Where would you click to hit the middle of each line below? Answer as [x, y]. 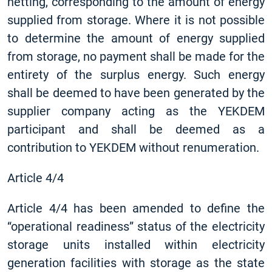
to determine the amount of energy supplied [136, 38]
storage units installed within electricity [136, 245]
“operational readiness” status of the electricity [136, 226]
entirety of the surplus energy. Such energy [136, 75]
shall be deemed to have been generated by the [136, 93]
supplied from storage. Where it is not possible [136, 20]
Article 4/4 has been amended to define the [136, 208]
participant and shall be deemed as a [136, 129]
